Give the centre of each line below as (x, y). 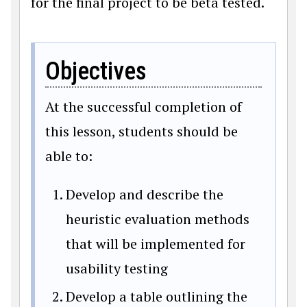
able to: (69, 156)
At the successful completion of (144, 107)
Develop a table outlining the (157, 296)
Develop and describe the (145, 194)
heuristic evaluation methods (158, 219)
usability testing (117, 268)
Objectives (96, 71)
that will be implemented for (156, 244)
